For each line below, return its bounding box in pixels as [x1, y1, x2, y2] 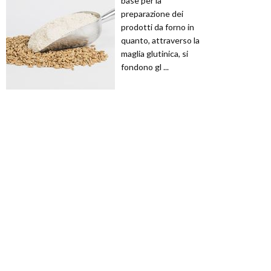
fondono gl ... [121, 61, 169, 72]
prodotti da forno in [121, 21, 194, 32]
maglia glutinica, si [121, 48, 188, 59]
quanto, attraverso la [121, 34, 200, 45]
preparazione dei [121, 8, 183, 19]
